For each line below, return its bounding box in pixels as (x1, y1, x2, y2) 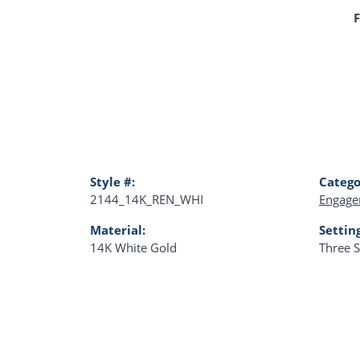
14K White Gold (90, 239, 177, 256)
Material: (90, 222, 145, 239)
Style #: (90, 174, 135, 190)
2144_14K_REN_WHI (90, 191, 203, 208)
